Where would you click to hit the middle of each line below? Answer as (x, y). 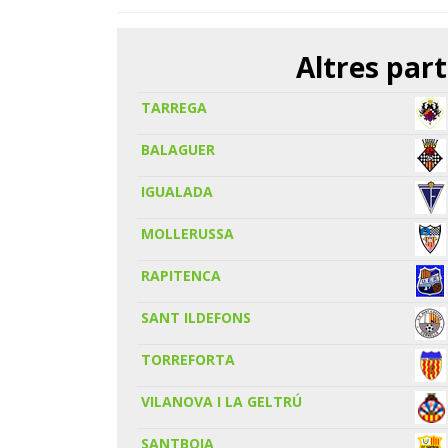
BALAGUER (178, 149)
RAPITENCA (181, 275)
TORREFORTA (188, 359)
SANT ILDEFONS (196, 317)
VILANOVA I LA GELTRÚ (222, 401)
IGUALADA (177, 191)
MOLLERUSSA (188, 233)
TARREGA (174, 107)
